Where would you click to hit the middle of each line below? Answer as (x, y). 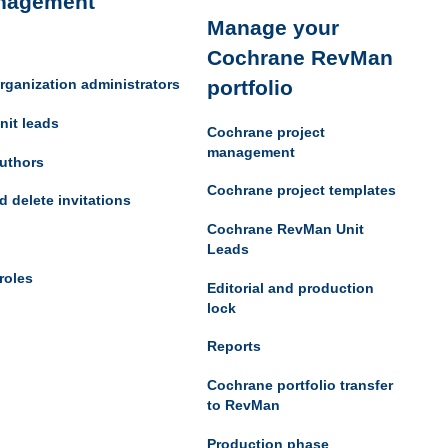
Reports (233, 346)
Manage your (272, 28)
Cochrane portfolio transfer (299, 384)
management (250, 151)
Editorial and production (290, 287)
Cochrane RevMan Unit (285, 229)
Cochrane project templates (301, 190)
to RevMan (243, 404)
